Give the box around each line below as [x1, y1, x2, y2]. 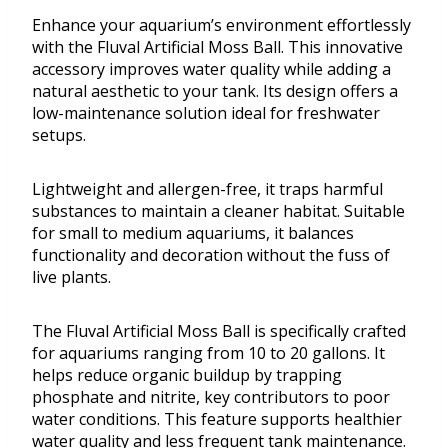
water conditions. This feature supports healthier [32, 408, 402, 431]
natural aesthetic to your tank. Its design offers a [32, 80, 398, 103]
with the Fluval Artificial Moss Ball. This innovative [32, 36, 403, 59]
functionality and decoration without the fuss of [32, 244, 390, 267]
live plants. [32, 266, 111, 289]
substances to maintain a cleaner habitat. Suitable [32, 200, 405, 223]
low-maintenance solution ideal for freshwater [32, 102, 380, 125]
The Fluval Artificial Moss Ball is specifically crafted [32, 320, 406, 343]
